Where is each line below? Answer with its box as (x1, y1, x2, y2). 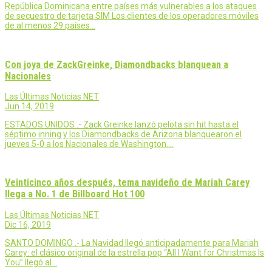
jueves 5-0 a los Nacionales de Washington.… (5, 138, 174, 149)
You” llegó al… (5, 257, 57, 267)
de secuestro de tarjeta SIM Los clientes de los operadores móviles (5, 11, 259, 21)
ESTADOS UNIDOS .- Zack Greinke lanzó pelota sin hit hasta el (5, 119, 239, 129)
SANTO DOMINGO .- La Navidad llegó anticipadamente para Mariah (5, 237, 259, 248)
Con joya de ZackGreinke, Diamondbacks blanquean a (5, 58, 228, 70)
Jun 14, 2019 (5, 101, 54, 111)
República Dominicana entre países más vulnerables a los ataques (5, 1, 257, 12)
